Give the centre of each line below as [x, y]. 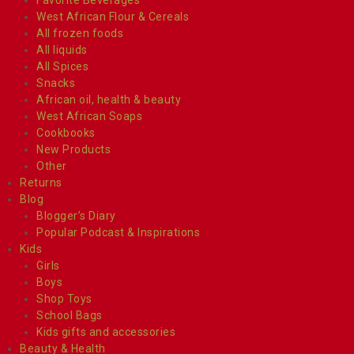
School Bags [70, 315]
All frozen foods [80, 33]
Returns [41, 182]
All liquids [62, 49]
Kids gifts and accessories [106, 331]
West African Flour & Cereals [113, 16]
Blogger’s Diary [76, 215]
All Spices [62, 66]
